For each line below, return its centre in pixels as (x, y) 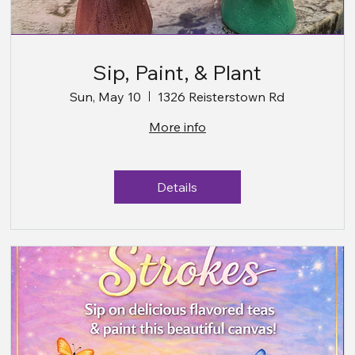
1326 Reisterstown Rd (221, 96)
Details (177, 187)
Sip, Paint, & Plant (177, 72)
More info (177, 126)
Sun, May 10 (106, 96)
